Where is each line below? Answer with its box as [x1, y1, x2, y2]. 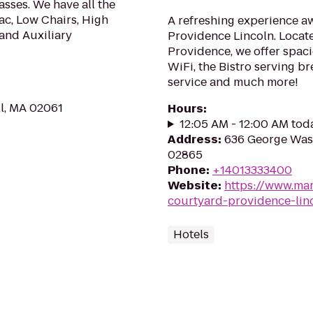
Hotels [173, 226, 209, 242]
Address [168, 131, 218, 147]
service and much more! [168, 74, 298, 90]
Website [168, 177, 218, 194]
